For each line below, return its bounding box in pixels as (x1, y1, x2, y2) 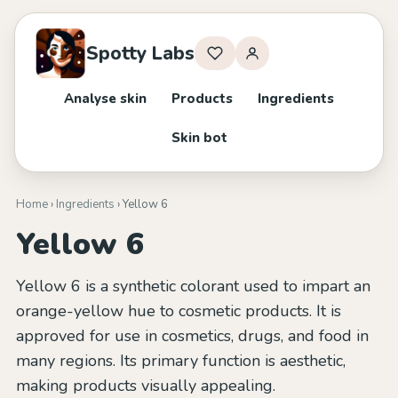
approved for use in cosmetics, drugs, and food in (16, 325, 369, 346)
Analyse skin (64, 90, 147, 107)
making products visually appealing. (16, 375, 275, 396)
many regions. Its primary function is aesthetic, (16, 350, 346, 371)
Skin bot (171, 129, 227, 147)
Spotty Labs (86, 40, 195, 66)
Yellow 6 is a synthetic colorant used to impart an (16, 275, 370, 297)
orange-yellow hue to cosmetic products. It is (16, 300, 341, 322)
